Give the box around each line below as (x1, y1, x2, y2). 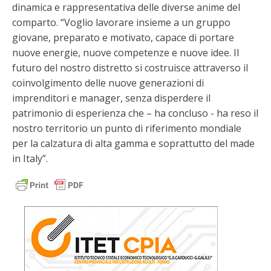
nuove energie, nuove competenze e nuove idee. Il (12, 45, 239, 59)
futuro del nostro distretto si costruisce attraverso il (12, 60, 248, 74)
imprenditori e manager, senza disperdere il (12, 91, 211, 105)
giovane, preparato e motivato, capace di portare (12, 30, 234, 44)
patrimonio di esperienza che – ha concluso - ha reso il (12, 106, 258, 120)
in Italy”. (12, 151, 48, 165)
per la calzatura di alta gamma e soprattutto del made (12, 136, 255, 150)
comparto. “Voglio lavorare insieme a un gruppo (12, 15, 230, 29)
